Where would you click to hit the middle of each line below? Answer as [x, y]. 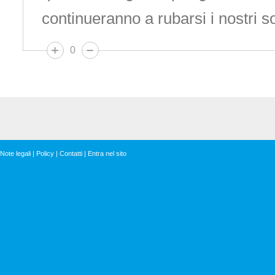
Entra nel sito [107, 153]
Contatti [71, 153]
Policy [45, 153]
